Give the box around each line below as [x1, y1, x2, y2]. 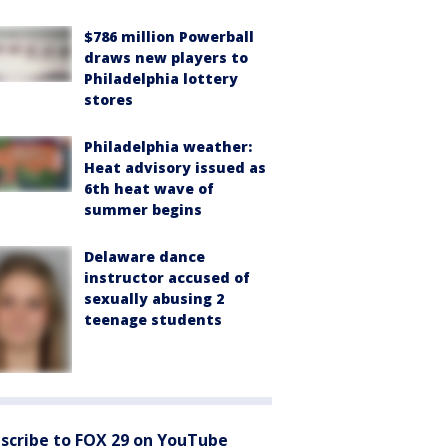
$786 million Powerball [84, 26, 254, 46]
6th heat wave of [84, 178, 214, 198]
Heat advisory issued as [84, 157, 266, 177]
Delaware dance [84, 246, 205, 266]
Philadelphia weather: [84, 136, 252, 156]
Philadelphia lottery [84, 68, 238, 88]
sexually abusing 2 [84, 288, 224, 308]
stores [84, 89, 133, 109]
